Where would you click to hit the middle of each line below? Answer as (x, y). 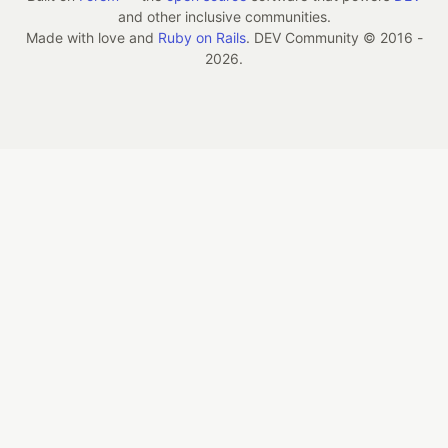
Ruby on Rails (201, 37)
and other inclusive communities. (224, 16)
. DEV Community (304, 37)
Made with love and (91, 37)
